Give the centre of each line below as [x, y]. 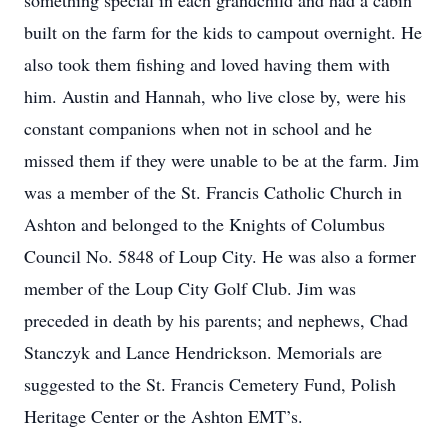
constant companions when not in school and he [198, 128]
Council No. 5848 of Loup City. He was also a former [220, 256]
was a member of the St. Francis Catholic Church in [213, 192]
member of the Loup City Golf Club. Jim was [190, 288]
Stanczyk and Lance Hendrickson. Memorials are [203, 352]
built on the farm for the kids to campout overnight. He [223, 32]
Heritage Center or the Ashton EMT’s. [163, 416]
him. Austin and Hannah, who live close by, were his [215, 96]
